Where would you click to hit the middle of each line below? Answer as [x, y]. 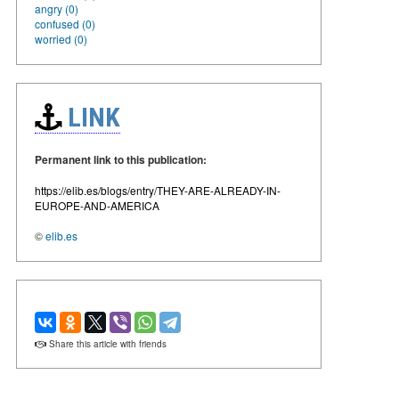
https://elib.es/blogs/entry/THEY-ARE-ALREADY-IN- [158, 190]
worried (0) [61, 38]
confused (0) [65, 23]
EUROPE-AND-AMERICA [97, 205]
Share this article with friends [106, 343]
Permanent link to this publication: [121, 159]
